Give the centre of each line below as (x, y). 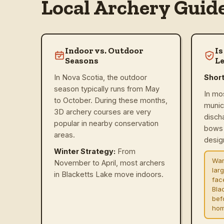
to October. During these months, (111, 100)
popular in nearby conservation (106, 123)
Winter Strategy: (85, 151)
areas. (64, 134)
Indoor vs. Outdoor (104, 50)
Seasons (82, 60)
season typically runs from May (107, 88)
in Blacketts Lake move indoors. (109, 174)
